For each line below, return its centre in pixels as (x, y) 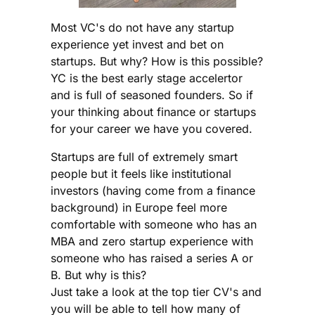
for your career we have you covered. (152, 128)
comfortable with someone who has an (154, 224)
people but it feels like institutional (141, 173)
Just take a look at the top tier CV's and (156, 291)
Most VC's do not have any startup (142, 27)
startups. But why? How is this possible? (157, 61)
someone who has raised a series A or (152, 258)
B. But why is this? (98, 275)
